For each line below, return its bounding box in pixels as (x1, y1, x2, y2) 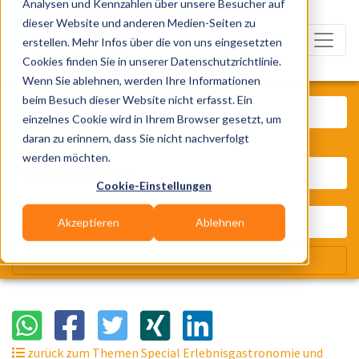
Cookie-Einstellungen (96, 178, 212, 192)
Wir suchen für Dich (131, 252, 228, 268)
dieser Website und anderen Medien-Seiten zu (22, 15, 256, 30)
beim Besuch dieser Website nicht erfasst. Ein (22, 92, 252, 107)
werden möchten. (22, 150, 111, 164)
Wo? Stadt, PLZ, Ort (179, 142, 287, 158)
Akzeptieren (57, 216, 119, 230)
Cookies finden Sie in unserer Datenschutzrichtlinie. (22, 54, 281, 68)
